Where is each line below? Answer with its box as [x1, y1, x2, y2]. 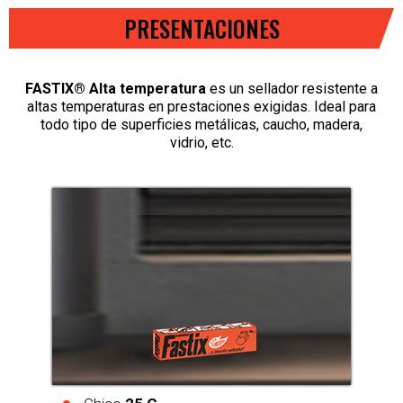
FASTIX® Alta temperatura [25, 80, 206, 97]
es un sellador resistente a [206, 80, 378, 97]
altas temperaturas [27, 98, 148, 115]
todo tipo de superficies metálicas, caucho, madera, [40, 116, 363, 133]
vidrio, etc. [169, 134, 234, 151]
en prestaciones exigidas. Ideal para [148, 98, 376, 115]
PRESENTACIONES [123, 12, 280, 45]
